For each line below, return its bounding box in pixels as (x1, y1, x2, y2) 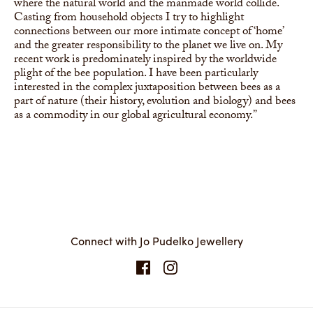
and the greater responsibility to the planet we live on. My (14, 36, 282, 57)
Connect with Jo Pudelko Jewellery (70, 232, 243, 249)
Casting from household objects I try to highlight (14, 8, 244, 29)
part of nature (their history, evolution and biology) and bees (14, 92, 296, 112)
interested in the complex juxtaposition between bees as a (14, 78, 280, 99)
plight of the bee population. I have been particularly (14, 64, 258, 85)
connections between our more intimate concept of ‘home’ (14, 22, 283, 43)
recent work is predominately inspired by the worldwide (14, 50, 277, 71)
